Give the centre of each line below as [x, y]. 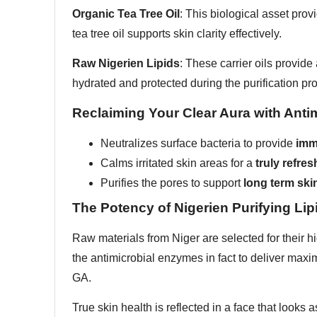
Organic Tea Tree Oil [126, 13]
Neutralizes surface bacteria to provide [198, 143]
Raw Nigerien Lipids [126, 64]
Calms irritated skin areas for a [178, 163]
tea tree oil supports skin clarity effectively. [177, 33]
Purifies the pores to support [172, 183]
